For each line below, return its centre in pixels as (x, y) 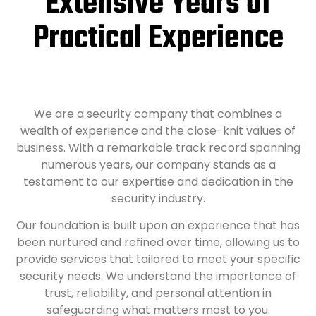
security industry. (158, 198)
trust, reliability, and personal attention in (158, 293)
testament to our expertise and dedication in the (158, 181)
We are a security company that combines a (158, 114)
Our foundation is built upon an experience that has (158, 225)
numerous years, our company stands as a (158, 164)
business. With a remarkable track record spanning (158, 147)
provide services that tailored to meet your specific (158, 259)
